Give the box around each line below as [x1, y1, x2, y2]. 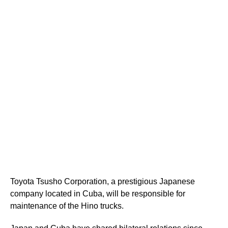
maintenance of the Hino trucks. [10, 202, 124, 211]
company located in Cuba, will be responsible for [10, 189, 185, 198]
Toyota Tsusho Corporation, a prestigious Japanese [10, 177, 195, 186]
